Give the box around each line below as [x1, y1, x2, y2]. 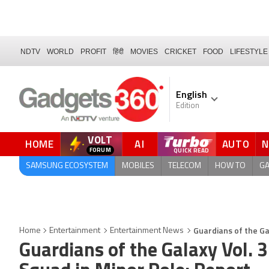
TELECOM [168, 161, 201, 171]
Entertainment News [110, 226, 184, 235]
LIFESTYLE [230, 47, 268, 56]
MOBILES [122, 161, 154, 171]
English [176, 87, 207, 101]
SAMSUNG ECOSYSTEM [26, 161, 108, 171]
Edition [176, 102, 199, 110]
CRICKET [165, 47, 196, 56]
